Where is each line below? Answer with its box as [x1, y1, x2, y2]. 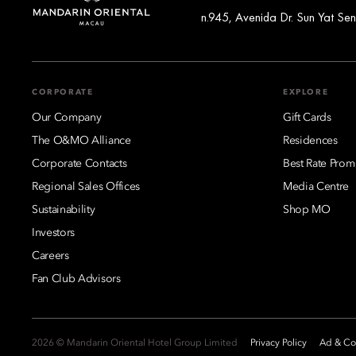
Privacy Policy [250, 338, 307, 348]
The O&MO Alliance [32, 134, 131, 146]
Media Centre [283, 180, 350, 192]
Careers [32, 250, 69, 261]
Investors [32, 226, 75, 238]
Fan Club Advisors [32, 273, 121, 284]
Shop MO [283, 203, 331, 215]
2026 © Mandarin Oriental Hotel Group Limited [32, 338, 238, 348]
